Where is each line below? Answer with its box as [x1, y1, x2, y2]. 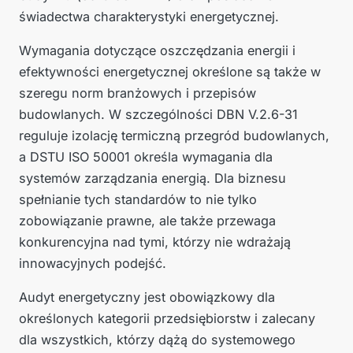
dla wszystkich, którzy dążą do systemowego [19, 332, 295, 348]
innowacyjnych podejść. [19, 255, 166, 272]
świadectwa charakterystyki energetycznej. [19, 9, 279, 25]
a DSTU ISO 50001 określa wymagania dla [19, 149, 273, 165]
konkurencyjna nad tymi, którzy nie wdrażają [19, 234, 291, 251]
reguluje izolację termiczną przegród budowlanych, [19, 128, 329, 144]
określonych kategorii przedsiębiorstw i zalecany [19, 310, 315, 327]
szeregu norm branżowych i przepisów [19, 85, 256, 102]
